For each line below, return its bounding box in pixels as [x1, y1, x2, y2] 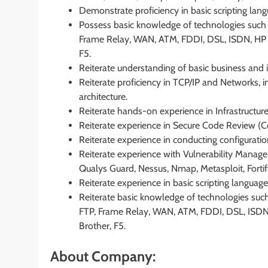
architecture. [79, 90, 127, 102]
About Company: [50, 247, 156, 265]
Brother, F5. [79, 220, 126, 232]
